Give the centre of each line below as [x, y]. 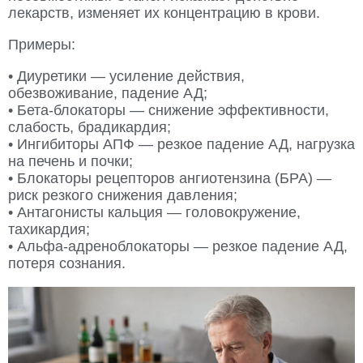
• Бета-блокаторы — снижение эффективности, [169, 111]
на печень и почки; [70, 162]
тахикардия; [49, 230]
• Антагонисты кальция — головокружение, [154, 213]
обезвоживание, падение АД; [108, 94]
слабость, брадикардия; [90, 128]
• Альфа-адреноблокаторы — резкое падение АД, [178, 247]
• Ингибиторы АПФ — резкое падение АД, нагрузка [181, 145]
